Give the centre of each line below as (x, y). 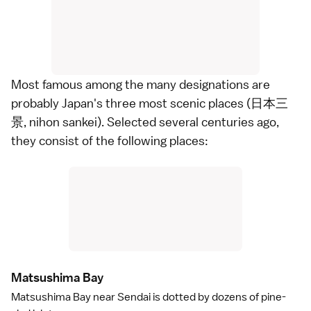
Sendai (134, 297)
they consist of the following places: (110, 141)
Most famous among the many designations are (141, 84)
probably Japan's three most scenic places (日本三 (150, 103)
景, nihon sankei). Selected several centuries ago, (145, 122)
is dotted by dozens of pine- (218, 297)
